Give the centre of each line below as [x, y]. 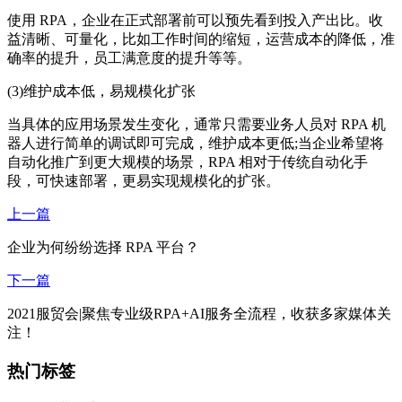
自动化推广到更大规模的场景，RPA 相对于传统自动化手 [188, 162]
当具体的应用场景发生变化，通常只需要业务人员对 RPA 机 [197, 125]
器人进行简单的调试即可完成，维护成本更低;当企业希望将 [196, 144]
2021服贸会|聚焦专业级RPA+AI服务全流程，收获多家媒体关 [199, 314]
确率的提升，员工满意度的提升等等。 [129, 58]
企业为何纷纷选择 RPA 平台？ [103, 248]
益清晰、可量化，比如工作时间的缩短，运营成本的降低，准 [201, 39]
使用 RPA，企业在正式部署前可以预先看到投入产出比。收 [195, 21]
